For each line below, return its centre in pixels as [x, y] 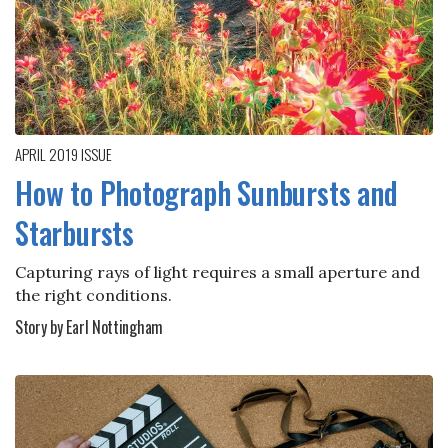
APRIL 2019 [48, 153]
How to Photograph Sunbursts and [206, 192]
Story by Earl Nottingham [89, 326]
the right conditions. [93, 294]
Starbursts [74, 232]
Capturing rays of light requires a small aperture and [217, 271]
